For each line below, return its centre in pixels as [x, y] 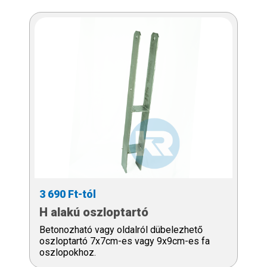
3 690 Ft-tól [68, 194]
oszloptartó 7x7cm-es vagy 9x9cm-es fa [125, 241]
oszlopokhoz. [68, 252]
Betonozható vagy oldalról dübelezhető [121, 229]
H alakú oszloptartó [94, 212]
